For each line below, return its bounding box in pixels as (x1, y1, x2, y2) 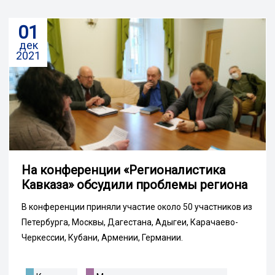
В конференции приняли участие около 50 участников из (21, 202, 252, 212)
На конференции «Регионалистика (21, 163, 225, 178)
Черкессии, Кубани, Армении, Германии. (21, 233, 183, 243)
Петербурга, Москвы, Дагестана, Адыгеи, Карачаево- (21, 217, 238, 228)
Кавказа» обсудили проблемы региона (21, 177, 247, 193)
